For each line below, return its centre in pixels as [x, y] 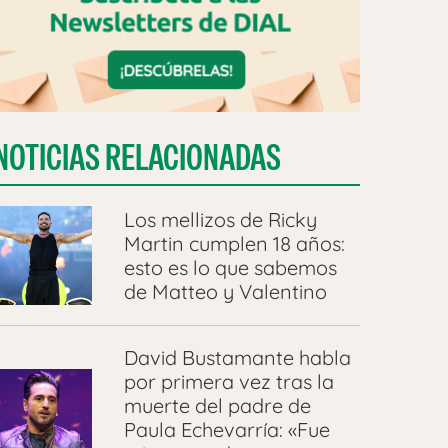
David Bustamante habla [237, 358]
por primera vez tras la [228, 382]
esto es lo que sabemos [230, 267]
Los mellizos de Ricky [220, 219]
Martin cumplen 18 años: [234, 243]
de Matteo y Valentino [225, 291]
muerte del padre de [217, 406]
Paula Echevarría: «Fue [226, 430]
